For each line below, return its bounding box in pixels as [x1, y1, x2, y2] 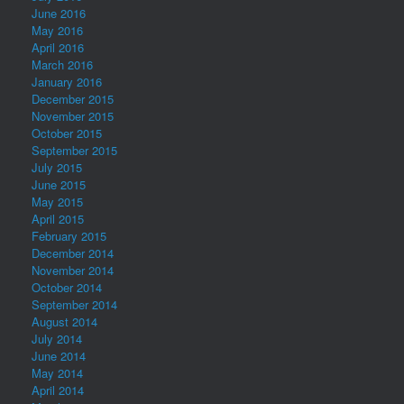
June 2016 [32, 5, 86, 22]
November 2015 [32, 107, 114, 124]
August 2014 [32, 313, 97, 330]
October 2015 [32, 124, 102, 142]
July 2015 [32, 159, 82, 176]
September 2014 [32, 296, 117, 313]
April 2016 [32, 39, 84, 56]
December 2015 [32, 90, 114, 107]
